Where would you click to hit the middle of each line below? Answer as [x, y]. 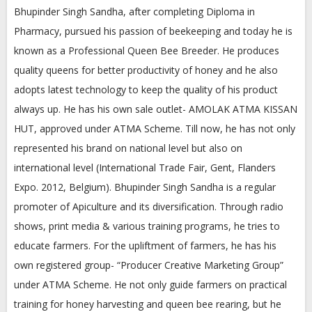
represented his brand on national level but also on [128, 148]
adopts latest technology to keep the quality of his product [146, 89]
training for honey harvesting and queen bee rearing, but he [148, 304]
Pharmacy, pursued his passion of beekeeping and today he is [153, 31]
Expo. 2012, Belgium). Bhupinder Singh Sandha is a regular [145, 187]
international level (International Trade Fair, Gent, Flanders [145, 167]
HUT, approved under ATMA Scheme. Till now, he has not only [155, 128]
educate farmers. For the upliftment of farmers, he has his [145, 245]
